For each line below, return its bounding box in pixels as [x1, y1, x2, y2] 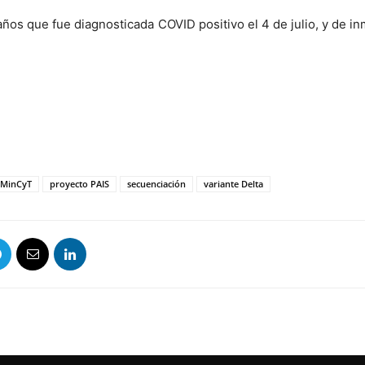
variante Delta [204, 178, 263, 190]
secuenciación [127, 178, 186, 190]
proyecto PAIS [50, 178, 109, 190]
